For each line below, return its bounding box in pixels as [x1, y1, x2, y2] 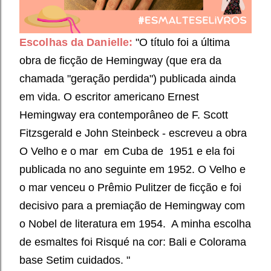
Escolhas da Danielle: [19, 36, 133, 48]
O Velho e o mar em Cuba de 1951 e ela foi [19, 145, 235, 157]
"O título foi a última [132, 36, 230, 48]
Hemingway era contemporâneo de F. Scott [19, 109, 228, 121]
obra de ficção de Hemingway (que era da [19, 54, 221, 67]
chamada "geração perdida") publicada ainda [19, 73, 236, 85]
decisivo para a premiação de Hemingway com [19, 200, 245, 212]
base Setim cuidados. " [19, 254, 133, 266]
